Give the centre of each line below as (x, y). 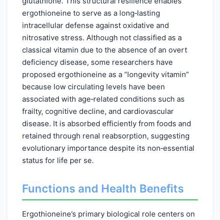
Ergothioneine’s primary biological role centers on (109, 214)
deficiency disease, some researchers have (97, 62)
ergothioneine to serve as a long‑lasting (91, 13)
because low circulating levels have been (94, 87)
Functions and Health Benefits (103, 188)
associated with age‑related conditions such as (103, 99)
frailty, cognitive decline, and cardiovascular (98, 111)
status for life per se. (58, 160)
